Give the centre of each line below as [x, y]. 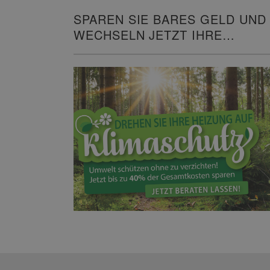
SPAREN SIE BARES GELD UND [170, 19]
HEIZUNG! [105, 51]
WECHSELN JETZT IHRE [148, 35]
